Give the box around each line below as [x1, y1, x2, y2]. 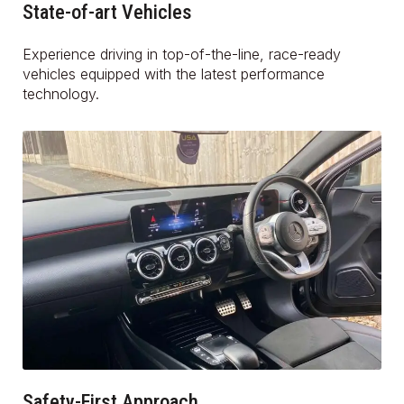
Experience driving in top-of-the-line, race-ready [23, 44, 341, 63]
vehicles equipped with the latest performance [23, 64, 325, 83]
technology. [23, 84, 99, 103]
